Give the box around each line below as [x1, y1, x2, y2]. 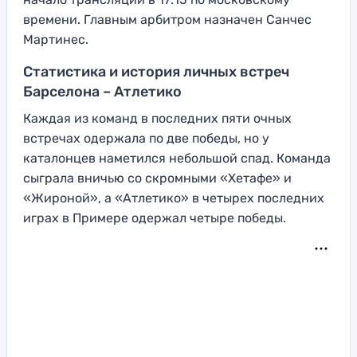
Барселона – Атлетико [23, 82, 182, 100]
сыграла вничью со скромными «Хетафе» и [23, 170, 292, 186]
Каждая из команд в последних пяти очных [23, 110, 292, 126]
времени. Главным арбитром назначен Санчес [23, 11, 312, 27]
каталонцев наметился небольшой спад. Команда [23, 150, 331, 166]
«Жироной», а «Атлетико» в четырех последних [23, 190, 324, 206]
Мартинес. [23, 31, 88, 47]
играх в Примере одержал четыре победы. [23, 210, 286, 226]
